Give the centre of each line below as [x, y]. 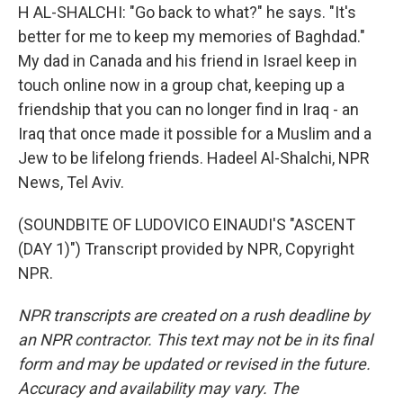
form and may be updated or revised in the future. [194, 364]
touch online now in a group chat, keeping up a [181, 85]
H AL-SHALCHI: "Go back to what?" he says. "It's [187, 12]
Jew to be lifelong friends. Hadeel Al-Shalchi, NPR [194, 158]
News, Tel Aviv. [71, 182]
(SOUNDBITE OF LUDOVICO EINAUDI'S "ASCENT [187, 224]
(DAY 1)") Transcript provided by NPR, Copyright [186, 249]
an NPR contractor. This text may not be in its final [195, 340]
